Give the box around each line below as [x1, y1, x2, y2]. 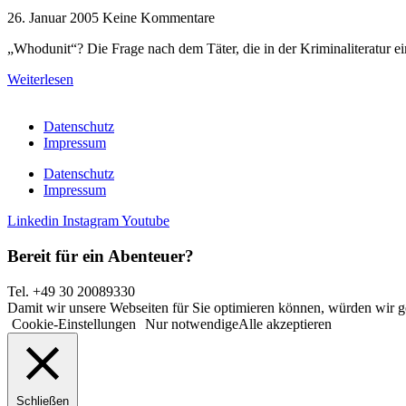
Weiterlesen [7, 72, 73, 88]
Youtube [121, 213, 169, 229]
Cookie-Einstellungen [12, 315, 136, 332]
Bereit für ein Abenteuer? [7, 246, 194, 266]
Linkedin [7, 213, 59, 229]
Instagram [63, 213, 119, 229]
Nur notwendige [145, 315, 238, 332]
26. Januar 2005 [7, 10, 102, 26]
